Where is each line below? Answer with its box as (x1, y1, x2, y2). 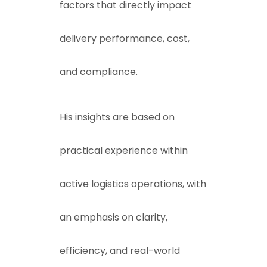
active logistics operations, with (60, 177, 206, 191)
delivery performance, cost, (60, 32, 190, 45)
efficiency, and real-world (60, 244, 180, 257)
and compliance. (60, 65, 138, 79)
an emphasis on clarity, (60, 210, 167, 224)
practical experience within (60, 144, 188, 157)
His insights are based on (60, 110, 175, 124)
